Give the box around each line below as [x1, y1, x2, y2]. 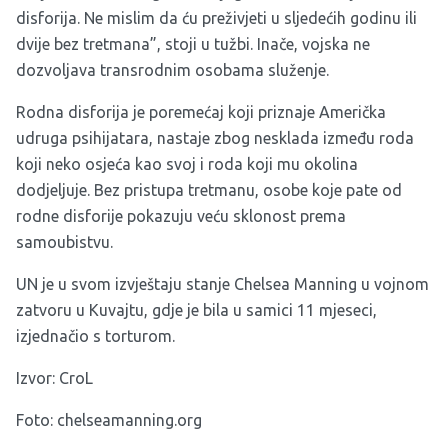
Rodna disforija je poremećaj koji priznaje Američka [16, 102, 386, 121]
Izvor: [16, 368, 59, 387]
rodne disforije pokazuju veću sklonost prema [16, 206, 346, 225]
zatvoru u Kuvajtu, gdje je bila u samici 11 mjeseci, [16, 300, 377, 319]
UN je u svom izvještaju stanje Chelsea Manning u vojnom [16, 274, 429, 293]
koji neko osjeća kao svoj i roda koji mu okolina [16, 154, 358, 173]
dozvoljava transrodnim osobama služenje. [16, 60, 329, 79]
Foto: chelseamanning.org [16, 410, 202, 429]
